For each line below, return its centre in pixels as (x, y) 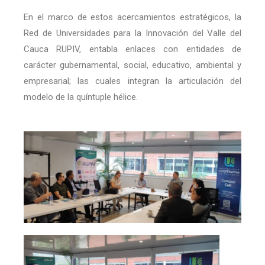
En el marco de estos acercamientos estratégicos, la (132, 17)
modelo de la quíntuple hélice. (81, 97)
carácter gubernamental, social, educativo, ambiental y (132, 65)
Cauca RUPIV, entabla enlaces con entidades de (132, 49)
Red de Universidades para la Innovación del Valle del (132, 33)
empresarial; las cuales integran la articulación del (132, 81)
